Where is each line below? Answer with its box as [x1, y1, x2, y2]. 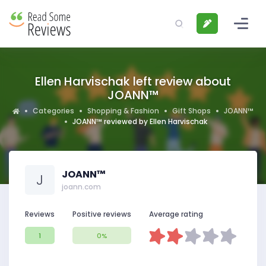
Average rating [149, 209, 203, 219]
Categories [33, 106, 74, 116]
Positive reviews [72, 209, 131, 219]
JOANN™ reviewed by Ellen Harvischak [72, 116, 207, 126]
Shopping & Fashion [87, 106, 159, 116]
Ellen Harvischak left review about [35, 73, 231, 90]
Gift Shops [172, 106, 211, 116]
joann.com [62, 182, 101, 192]
